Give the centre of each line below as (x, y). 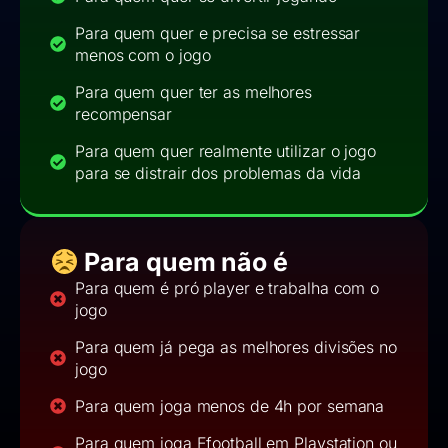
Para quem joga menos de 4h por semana (230, 406)
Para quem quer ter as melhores (193, 92)
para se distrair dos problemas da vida (218, 173)
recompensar (123, 114)
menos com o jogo (143, 55)
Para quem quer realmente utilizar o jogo (225, 151)
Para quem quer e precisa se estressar (218, 33)
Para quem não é (183, 262)
